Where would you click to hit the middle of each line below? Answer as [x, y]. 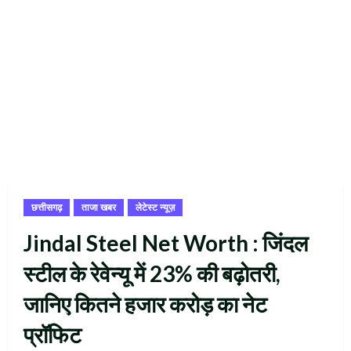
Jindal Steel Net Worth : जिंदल [166, 242]
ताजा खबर [99, 207]
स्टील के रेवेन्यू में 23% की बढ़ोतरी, [152, 273]
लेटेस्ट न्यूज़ [155, 207]
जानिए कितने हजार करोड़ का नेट [145, 304]
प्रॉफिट [52, 334]
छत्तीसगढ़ [47, 207]
